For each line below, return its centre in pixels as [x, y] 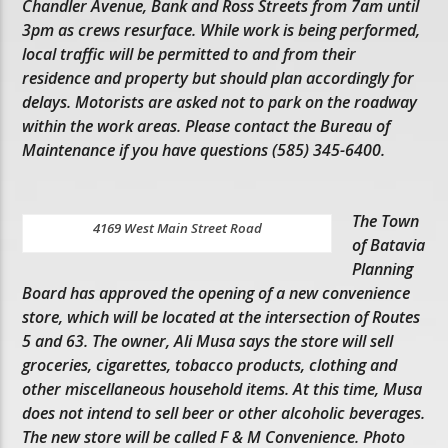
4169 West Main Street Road [177, 227]
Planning [383, 268]
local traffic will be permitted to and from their [189, 54]
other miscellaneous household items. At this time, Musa [222, 388]
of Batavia [389, 244]
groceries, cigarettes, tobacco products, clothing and [210, 364]
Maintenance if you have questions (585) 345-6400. [204, 150]
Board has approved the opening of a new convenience [216, 292]
